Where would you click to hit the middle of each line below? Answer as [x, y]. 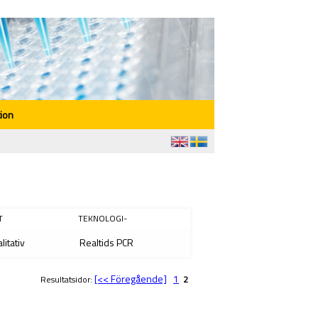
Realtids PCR [106, 242]
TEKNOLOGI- [103, 218]
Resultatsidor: [67, 279]
